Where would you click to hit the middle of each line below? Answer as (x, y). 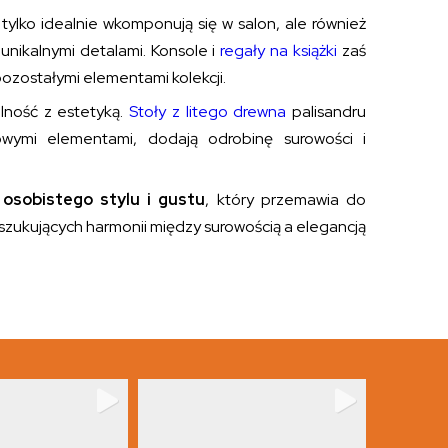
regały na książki (279, 51)
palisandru (326, 112)
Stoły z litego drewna (205, 112)
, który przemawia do (286, 200)
